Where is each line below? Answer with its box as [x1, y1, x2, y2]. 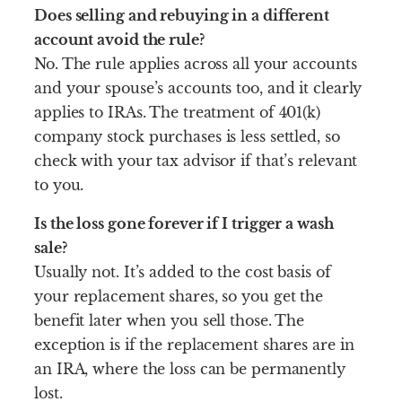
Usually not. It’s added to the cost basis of [34, 263, 331, 282]
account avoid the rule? [34, 31, 205, 49]
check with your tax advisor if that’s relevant [34, 152, 358, 170]
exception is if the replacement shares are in [34, 336, 354, 354]
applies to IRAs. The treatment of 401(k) [34, 103, 320, 122]
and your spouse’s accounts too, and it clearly [34, 79, 363, 98]
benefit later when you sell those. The [34, 311, 305, 330]
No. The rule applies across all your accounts [34, 55, 357, 74]
